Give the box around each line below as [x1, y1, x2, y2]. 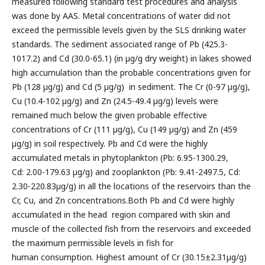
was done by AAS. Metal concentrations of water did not [11, 10, 231, 21]
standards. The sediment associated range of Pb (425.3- [11, 38, 228, 50]
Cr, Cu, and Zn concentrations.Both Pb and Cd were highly [11, 195, 234, 206]
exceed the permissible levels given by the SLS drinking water [11, 24, 246, 35]
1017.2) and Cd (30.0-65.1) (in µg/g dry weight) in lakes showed [11, 53, 251, 64]
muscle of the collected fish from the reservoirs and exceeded [11, 223, 251, 234]
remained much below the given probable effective [11, 109, 207, 121]
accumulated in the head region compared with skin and [11, 209, 230, 220]
